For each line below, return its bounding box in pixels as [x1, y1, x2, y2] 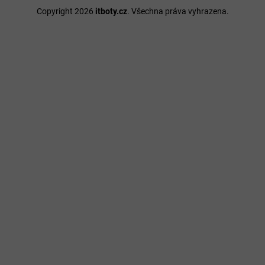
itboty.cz [95, 7, 127, 17]
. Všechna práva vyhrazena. [127, 7, 229, 17]
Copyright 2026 [36, 7, 95, 17]
